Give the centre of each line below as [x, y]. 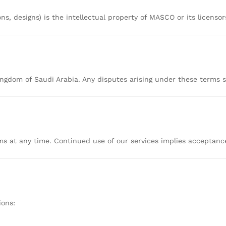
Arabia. [69, 79]
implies [175, 141]
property [124, 17]
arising [142, 79]
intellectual [87, 17]
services [146, 141]
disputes [114, 79]
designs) [29, 17]
